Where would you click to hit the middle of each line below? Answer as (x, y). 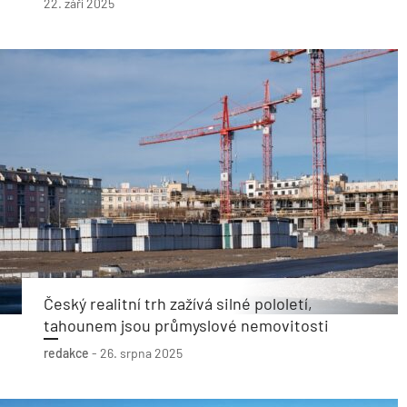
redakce (66, 353)
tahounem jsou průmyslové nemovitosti (186, 325)
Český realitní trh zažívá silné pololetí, (178, 303)
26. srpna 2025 (141, 353)
